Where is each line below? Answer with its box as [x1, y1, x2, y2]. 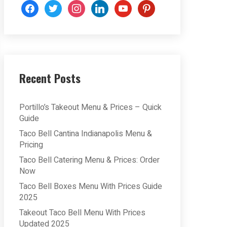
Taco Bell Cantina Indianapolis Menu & [19, 128, 152, 140]
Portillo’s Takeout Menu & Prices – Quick [19, 101, 162, 113]
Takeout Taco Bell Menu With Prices [19, 207, 145, 219]
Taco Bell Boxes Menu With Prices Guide [19, 180, 162, 193]
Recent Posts [19, 70, 81, 86]
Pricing [19, 139, 43, 151]
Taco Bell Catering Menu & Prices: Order [19, 154, 160, 166]
